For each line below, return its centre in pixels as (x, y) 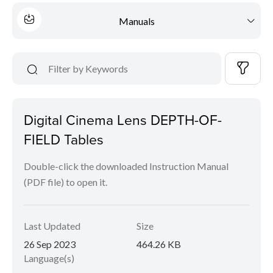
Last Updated (52, 226)
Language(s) (49, 258)
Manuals (136, 21)
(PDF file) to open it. (66, 182)
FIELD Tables (64, 139)
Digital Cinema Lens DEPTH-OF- (123, 119)
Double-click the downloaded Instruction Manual (126, 166)
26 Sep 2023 (50, 244)
